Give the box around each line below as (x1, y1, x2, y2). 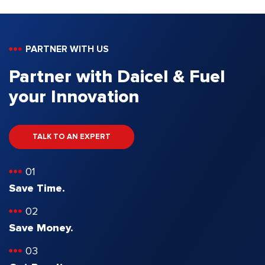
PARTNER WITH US (25, 44, 109, 54)
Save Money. (9, 223, 73, 234)
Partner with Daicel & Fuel (9, 68, 225, 86)
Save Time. (9, 183, 65, 195)
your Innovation (9, 88, 139, 106)
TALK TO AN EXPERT (33, 133, 111, 141)
